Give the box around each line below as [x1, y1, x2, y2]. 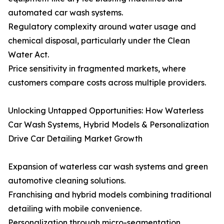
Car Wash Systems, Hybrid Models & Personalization [8, 119, 209, 130]
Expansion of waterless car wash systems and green [8, 161, 208, 172]
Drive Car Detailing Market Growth [8, 133, 142, 144]
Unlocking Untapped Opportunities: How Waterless [8, 105, 203, 116]
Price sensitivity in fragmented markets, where [8, 63, 186, 74]
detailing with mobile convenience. [8, 203, 141, 214]
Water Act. [8, 49, 49, 60]
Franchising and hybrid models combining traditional [8, 189, 211, 200]
